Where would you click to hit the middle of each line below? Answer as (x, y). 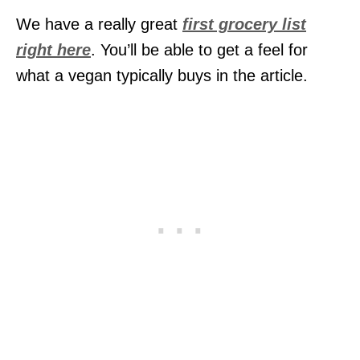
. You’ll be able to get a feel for (199, 50)
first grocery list (244, 25)
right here (53, 50)
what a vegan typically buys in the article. (162, 76)
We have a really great (99, 25)
